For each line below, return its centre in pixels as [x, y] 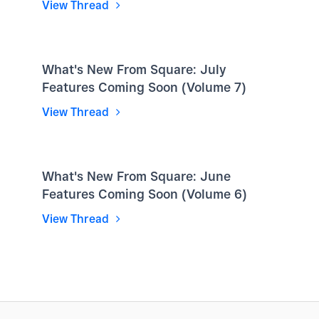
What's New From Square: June [136, 176]
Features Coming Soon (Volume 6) [145, 194]
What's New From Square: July [134, 69]
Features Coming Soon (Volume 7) [144, 87]
